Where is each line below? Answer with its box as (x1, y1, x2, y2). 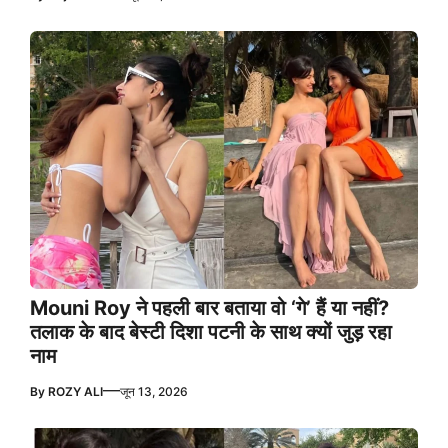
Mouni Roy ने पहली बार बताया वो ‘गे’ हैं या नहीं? (30, 296, 389, 321)
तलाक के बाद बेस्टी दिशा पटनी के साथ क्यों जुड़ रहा (30, 320, 392, 345)
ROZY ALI (48, 384, 103, 400)
